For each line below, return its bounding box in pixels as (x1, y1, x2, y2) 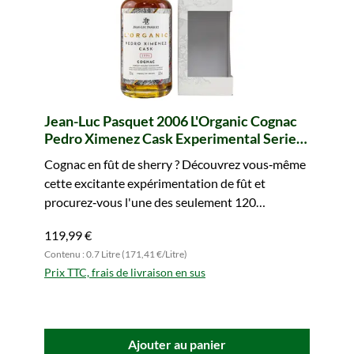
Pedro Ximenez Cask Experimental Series (44, 130, 303, 147)
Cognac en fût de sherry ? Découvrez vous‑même (44, 156, 306, 171)
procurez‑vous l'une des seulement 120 (44, 194, 256, 209)
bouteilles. (44, 213, 100, 228)
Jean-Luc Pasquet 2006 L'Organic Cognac (44, 112, 297, 130)
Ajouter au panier (128, 337, 226, 352)
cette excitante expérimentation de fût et (44, 175, 265, 190)
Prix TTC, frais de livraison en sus (44, 265, 205, 279)
